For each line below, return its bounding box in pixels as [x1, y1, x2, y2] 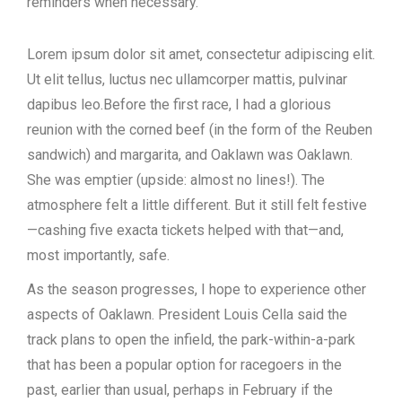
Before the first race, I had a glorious [103, 96, 331, 113]
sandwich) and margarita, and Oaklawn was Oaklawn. [27, 146, 353, 163]
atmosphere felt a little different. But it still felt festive [27, 197, 367, 214]
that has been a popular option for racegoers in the [27, 356, 342, 373]
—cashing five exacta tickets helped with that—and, [27, 222, 344, 239]
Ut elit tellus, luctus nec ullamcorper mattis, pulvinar [27, 71, 347, 88]
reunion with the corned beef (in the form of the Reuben [27, 121, 372, 138]
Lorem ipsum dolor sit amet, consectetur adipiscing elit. [27, 46, 375, 63]
